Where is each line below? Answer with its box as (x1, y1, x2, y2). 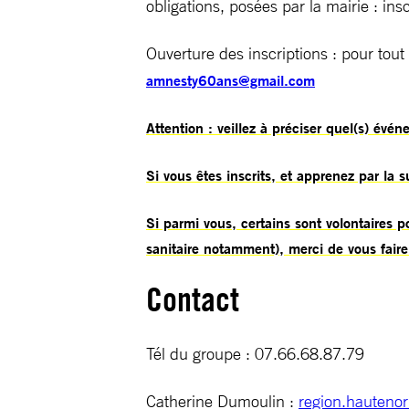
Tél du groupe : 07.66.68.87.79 (146, 343, 364, 363)
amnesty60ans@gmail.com (146, 70, 315, 90)
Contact (146, 279, 239, 320)
